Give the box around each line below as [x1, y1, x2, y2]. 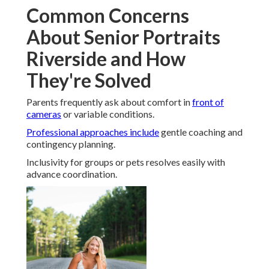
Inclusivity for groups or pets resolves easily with [26, 156, 225, 168]
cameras [26, 108, 61, 120]
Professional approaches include [26, 126, 159, 138]
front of [192, 96, 224, 108]
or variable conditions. [61, 108, 154, 120]
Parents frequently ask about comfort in [26, 96, 192, 108]
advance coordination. [26, 168, 117, 180]
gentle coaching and [159, 126, 243, 138]
